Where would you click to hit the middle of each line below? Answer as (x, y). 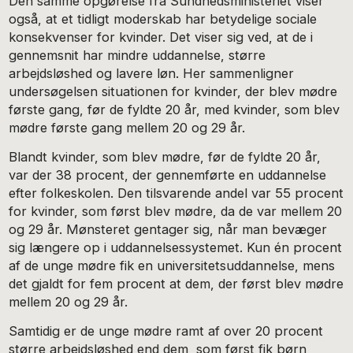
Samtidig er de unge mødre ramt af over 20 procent (166, 331)
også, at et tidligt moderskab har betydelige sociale (163, 19)
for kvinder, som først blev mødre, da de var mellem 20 (176, 211)
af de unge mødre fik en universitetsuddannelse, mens (172, 265)
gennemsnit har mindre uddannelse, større (137, 56)
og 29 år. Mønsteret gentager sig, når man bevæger (168, 229)
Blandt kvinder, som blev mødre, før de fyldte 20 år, (165, 156)
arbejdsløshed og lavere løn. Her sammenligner (152, 74)
